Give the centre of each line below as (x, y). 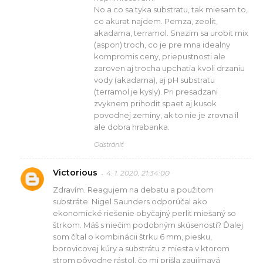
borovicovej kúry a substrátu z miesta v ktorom (141, 248)
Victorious (75, 172)
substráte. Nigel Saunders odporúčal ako (130, 201)
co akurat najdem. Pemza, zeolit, (156, 21)
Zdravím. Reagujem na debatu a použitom (133, 189)
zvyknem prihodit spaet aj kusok (155, 103)
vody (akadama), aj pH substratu (154, 80)
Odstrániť (109, 144)
